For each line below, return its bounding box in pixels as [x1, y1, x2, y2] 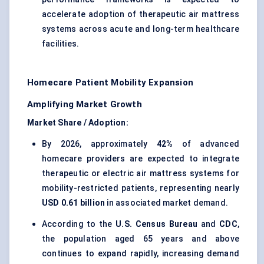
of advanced [173, 139, 239, 149]
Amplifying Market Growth [27, 99, 142, 110]
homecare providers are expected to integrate [42, 154, 239, 164]
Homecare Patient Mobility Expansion [27, 77, 193, 88]
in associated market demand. [105, 198, 229, 208]
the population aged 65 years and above [42, 234, 239, 244]
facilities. [42, 39, 80, 49]
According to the [42, 219, 116, 229]
